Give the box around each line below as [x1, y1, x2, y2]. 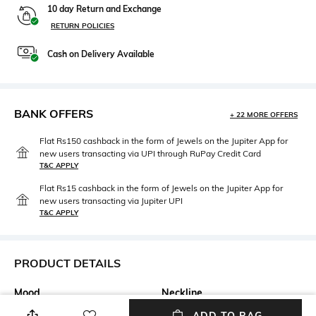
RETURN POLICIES [51, 20, 114, 30]
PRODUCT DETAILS [14, 255, 121, 270]
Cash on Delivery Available [47, 48, 154, 59]
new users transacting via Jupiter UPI [39, 195, 183, 206]
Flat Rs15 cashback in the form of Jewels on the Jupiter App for [39, 182, 283, 193]
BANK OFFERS [14, 106, 93, 121]
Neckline [162, 286, 202, 299]
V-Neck [162, 300, 195, 314]
